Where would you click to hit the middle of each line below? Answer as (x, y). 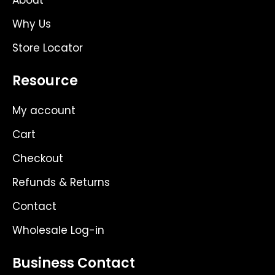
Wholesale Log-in (58, 230)
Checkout (38, 159)
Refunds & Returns (61, 183)
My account (44, 111)
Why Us (32, 24)
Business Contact (74, 263)
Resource (45, 81)
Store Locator (48, 48)
